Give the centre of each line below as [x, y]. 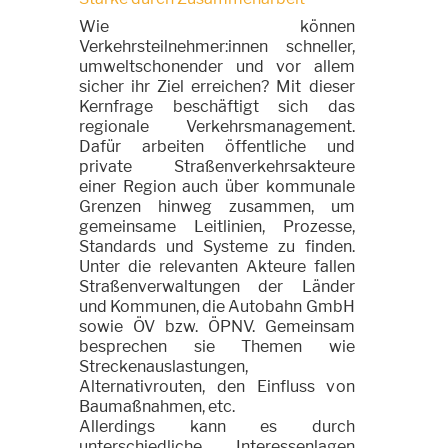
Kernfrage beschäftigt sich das [217, 106]
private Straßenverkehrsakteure [217, 166]
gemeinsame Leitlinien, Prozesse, [217, 226]
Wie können [217, 26]
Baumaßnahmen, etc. [157, 406]
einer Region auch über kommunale [217, 186]
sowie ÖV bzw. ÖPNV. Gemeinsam [217, 326]
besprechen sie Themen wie [217, 346]
